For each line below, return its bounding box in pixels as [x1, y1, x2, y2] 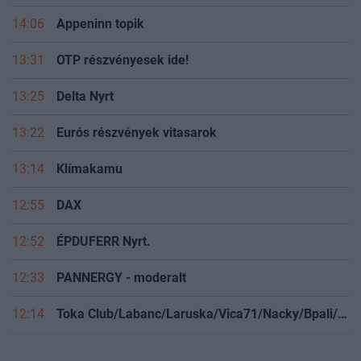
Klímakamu [56, 161, 122, 177]
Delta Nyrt [56, 89, 114, 105]
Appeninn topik [56, 16, 144, 32]
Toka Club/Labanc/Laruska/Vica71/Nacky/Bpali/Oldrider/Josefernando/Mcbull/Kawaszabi [338, 306, 347, 322]
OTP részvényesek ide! [56, 52, 189, 68]
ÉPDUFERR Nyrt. [56, 234, 151, 250]
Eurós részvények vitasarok [56, 125, 217, 141]
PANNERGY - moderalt [56, 270, 186, 286]
